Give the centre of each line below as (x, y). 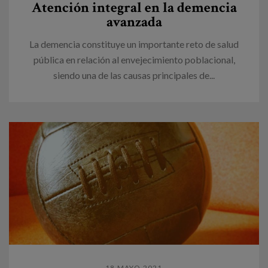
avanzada (134, 22)
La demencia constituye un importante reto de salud (134, 44)
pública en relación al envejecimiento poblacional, (134, 59)
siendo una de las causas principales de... (134, 75)
